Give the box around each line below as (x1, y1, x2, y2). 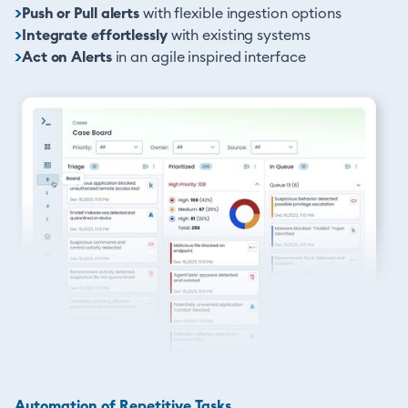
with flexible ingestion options (139, 6, 342, 21)
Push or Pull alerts (21, 6, 140, 21)
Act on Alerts (21, 50, 112, 65)
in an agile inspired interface (111, 50, 313, 65)
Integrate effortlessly (21, 28, 168, 43)
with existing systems (167, 28, 311, 43)
